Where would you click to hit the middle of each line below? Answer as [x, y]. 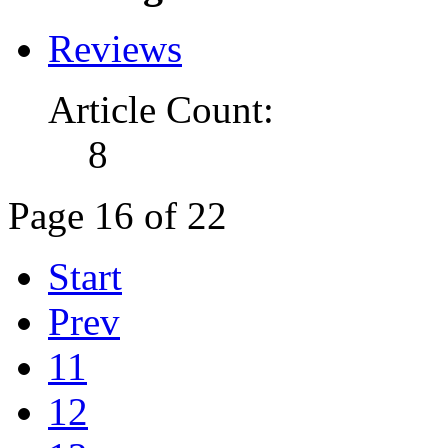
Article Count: [161, 110]
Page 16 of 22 [117, 216]
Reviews [115, 49]
